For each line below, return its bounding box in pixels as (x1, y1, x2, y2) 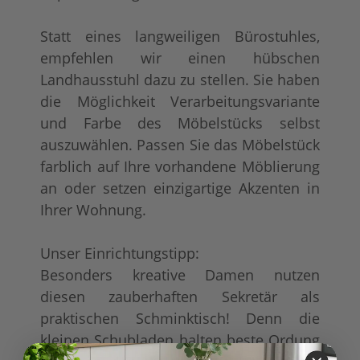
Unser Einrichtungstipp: (40, 243, 200, 263)
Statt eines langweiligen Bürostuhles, (40, 26, 320, 46)
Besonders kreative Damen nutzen (40, 264, 320, 284)
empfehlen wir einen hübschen (40, 47, 320, 67)
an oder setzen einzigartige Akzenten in (40, 178, 320, 198)
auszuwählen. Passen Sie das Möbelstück (40, 134, 320, 154)
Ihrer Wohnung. (40, 199, 147, 219)
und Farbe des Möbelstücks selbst (40, 112, 320, 133)
